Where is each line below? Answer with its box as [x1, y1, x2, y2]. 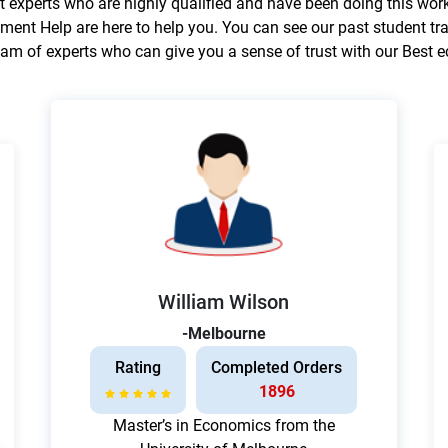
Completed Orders [211, 358, 343, 378]
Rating [115, 358, 162, 378]
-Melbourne [181, 324, 266, 344]
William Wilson [158, 290, 290, 315]
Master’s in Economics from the [112, 416, 335, 436]
